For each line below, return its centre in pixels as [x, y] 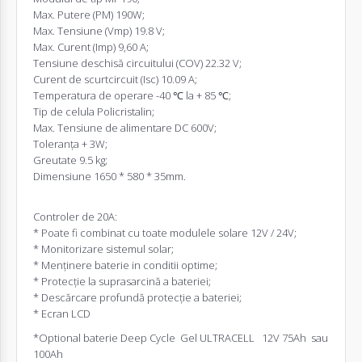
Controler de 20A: [75, 216]
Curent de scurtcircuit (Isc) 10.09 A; [115, 79]
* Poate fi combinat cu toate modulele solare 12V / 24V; [165, 232]
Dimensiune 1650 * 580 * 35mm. [109, 176]
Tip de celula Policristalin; [94, 111]
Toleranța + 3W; [70, 143]
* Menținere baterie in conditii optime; [125, 265]
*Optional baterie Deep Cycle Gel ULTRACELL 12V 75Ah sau [181, 337]
